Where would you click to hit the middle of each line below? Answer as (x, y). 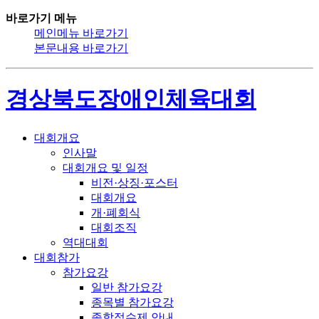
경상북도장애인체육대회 (131, 99)
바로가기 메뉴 (41, 18)
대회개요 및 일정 (105, 167)
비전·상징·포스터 (135, 182)
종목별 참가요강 (132, 302)
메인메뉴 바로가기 (81, 33)
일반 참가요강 (127, 287)
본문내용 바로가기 (81, 48)
